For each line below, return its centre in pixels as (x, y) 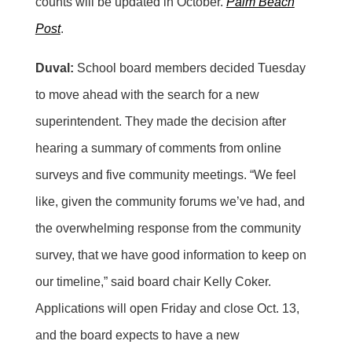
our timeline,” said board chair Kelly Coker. (153, 281)
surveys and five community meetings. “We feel (165, 174)
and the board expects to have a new (137, 335)
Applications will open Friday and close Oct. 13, (167, 308)
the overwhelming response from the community (168, 228)
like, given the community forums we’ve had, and (170, 201)
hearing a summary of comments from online (158, 148)
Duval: (54, 68)
